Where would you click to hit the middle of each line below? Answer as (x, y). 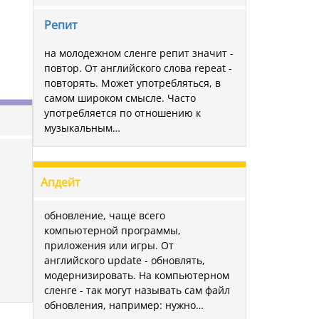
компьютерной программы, (113, 230)
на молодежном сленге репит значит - (139, 53)
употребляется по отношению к (122, 113)
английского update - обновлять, (125, 260)
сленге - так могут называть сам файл (137, 290)
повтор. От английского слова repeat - (138, 68)
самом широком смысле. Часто (120, 98)
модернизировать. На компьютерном (137, 275)
